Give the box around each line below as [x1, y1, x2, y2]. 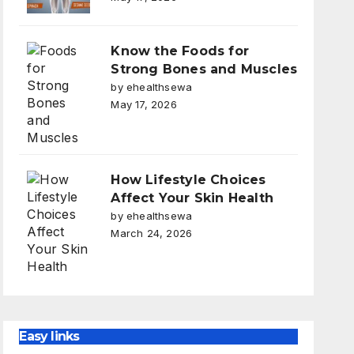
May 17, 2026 [111, 97, 177, 111]
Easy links [19, 328, 80, 344]
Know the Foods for [111, 43, 249, 58]
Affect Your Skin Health [111, 190, 273, 205]
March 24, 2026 [111, 226, 193, 239]
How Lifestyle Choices [111, 171, 266, 187]
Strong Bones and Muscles [111, 61, 298, 77]
